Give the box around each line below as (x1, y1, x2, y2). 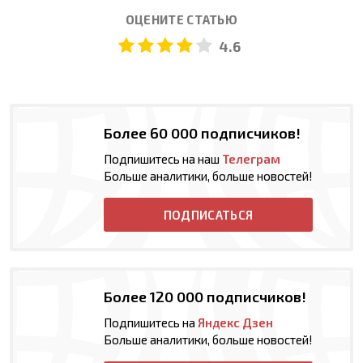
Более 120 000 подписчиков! (104, 287, 306, 305)
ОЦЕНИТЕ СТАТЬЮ (125, 11, 238, 27)
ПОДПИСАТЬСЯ (163, 207, 254, 222)
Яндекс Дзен (198, 314, 273, 330)
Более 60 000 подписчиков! (104, 123, 301, 142)
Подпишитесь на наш (104, 151, 222, 166)
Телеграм (222, 151, 280, 166)
